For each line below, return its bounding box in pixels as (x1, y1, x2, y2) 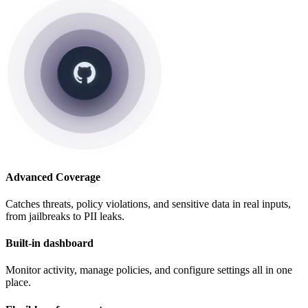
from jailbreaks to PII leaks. (5, 210, 124, 222)
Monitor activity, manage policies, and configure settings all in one (5, 264, 292, 276)
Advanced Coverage (5, 170, 100, 183)
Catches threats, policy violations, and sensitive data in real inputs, (5, 197, 291, 210)
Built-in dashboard (5, 237, 93, 250)
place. (5, 276, 31, 289)
